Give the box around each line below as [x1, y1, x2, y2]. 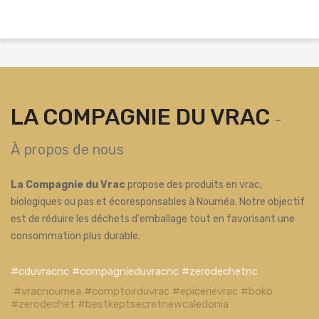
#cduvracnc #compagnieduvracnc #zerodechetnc [11, 265, 258, 278]
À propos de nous [11, 141, 124, 158]
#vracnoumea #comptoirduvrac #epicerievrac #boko [14, 285, 273, 298]
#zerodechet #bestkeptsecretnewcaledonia [11, 298, 229, 310]
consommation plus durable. [11, 230, 140, 242]
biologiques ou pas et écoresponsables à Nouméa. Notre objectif [11, 196, 305, 208]
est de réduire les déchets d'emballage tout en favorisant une [11, 213, 295, 225]
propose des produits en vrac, [125, 179, 262, 191]
